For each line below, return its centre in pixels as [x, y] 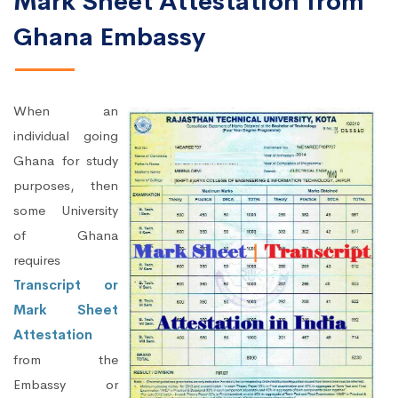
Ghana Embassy [109, 37]
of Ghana [66, 235]
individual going [66, 136]
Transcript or [66, 285]
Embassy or [66, 385]
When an [66, 111]
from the [66, 360]
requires [37, 260]
